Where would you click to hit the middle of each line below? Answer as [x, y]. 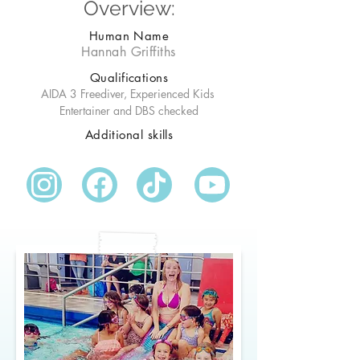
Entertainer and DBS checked [129, 110]
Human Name [129, 36]
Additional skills [129, 135]
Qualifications [129, 78]
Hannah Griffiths [129, 52]
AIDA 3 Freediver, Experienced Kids [127, 94]
